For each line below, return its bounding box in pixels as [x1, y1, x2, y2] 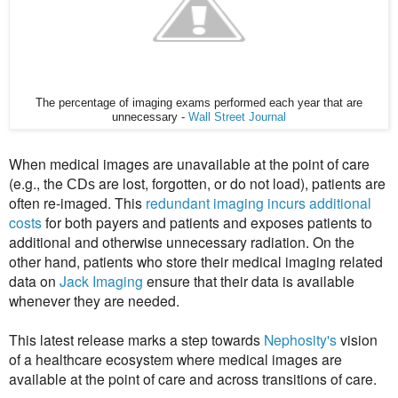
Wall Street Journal [188, 110, 286, 123]
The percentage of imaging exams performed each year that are [36, 96, 362, 109]
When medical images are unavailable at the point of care [9, 153, 370, 173]
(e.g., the [9, 172, 67, 193]
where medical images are [173, 348, 342, 369]
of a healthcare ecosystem [9, 348, 173, 369]
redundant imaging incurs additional [146, 192, 371, 212]
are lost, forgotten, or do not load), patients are [95, 172, 386, 193]
